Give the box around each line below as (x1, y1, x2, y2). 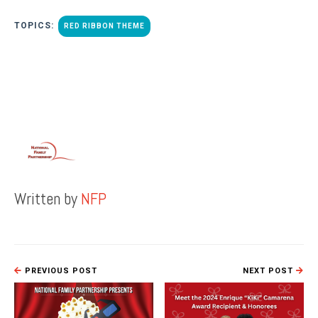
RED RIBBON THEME (64, 22, 145, 30)
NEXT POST (243, 266, 296, 275)
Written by (14, 188, 81, 209)
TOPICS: (14, 21, 57, 31)
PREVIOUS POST (22, 266, 97, 275)
